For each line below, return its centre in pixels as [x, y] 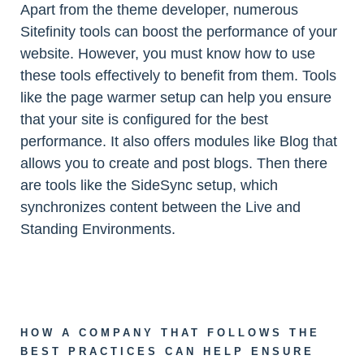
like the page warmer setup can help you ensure [176, 97]
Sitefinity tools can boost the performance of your [179, 32]
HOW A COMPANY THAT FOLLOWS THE [170, 333]
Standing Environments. [98, 229]
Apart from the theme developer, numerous [159, 10]
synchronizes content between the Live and [160, 207]
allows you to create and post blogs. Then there [174, 163]
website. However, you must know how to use [168, 54]
